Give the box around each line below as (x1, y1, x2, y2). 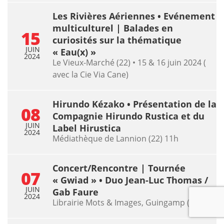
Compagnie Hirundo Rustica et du (52, 109, 204, 122)
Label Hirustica (52, 121, 121, 134)
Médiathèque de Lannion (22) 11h (52, 132, 178, 144)
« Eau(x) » (52, 45, 96, 58)
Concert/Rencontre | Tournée (52, 161, 185, 174)
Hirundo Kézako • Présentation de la (52, 97, 216, 110)
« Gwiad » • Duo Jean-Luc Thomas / (52, 173, 208, 186)
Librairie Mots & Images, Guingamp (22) (52, 196, 201, 208)
